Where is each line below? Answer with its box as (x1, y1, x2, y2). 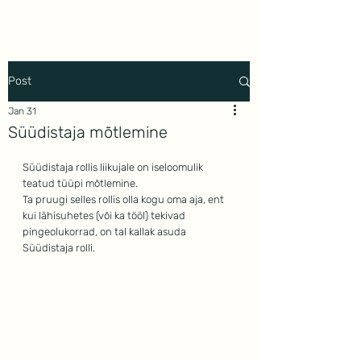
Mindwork (19, 16, 102, 38)
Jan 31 (8, 106, 36, 117)
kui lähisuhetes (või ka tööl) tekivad (23, 210, 188, 222)
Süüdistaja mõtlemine (8, 122, 168, 142)
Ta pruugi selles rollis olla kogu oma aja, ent (23, 193, 226, 205)
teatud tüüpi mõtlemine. (23, 177, 138, 189)
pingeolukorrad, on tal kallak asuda (23, 226, 189, 238)
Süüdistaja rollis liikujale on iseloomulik (23, 161, 205, 173)
